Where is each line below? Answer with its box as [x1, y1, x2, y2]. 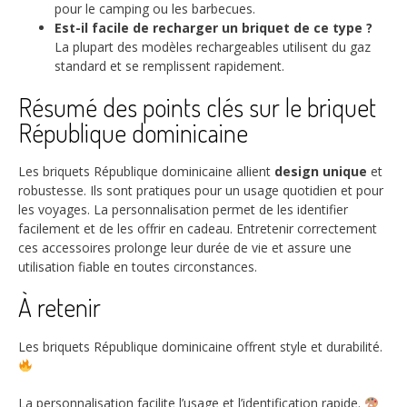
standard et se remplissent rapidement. [55, 57, 284, 75]
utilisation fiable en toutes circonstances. [18, 258, 257, 276]
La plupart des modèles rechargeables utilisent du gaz [55, 38, 371, 56]
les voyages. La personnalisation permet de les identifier [18, 201, 348, 219]
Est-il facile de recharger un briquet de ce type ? [55, 19, 372, 37]
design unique [274, 163, 367, 181]
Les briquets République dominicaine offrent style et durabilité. [18, 337, 382, 355]
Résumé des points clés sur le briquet [18, 91, 376, 124]
